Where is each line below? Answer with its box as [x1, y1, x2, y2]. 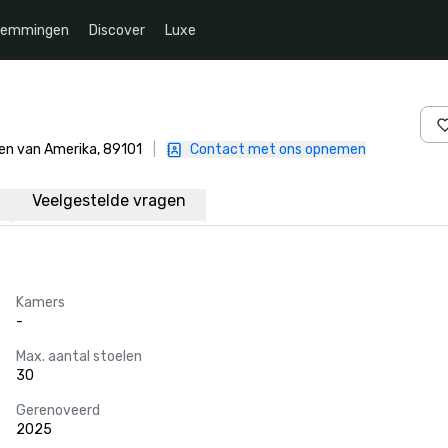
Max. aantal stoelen [16, 348, 142, 365]
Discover [89, 21, 145, 39]
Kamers [16, 294, 65, 311]
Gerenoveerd [16, 402, 100, 419]
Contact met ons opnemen [190, 141, 366, 158]
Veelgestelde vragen [32, 191, 186, 210]
